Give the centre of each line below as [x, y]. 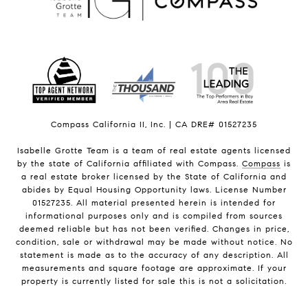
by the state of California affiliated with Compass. [130, 164]
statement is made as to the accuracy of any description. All [154, 255]
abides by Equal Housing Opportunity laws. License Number [154, 190]
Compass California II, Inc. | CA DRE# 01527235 [154, 124]
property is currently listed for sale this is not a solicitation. [154, 281]
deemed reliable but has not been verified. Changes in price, [154, 229]
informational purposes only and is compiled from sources [154, 216]
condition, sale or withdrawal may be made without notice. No [154, 242]
